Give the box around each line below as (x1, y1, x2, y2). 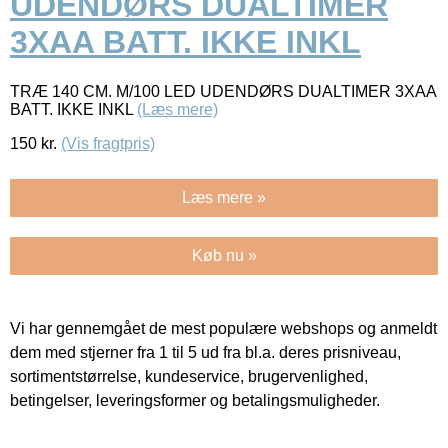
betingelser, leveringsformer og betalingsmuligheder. (10, 391, 380, 409)
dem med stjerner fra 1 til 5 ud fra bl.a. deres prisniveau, (10, 343, 401, 361)
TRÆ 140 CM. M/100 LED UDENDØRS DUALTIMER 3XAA (10, 82, 436, 100)
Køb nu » (191, 246, 257, 264)
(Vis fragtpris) (61, 134, 155, 152)
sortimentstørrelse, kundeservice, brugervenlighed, (10, 367, 368, 385)
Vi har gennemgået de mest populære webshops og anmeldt (10, 319, 437, 337)
